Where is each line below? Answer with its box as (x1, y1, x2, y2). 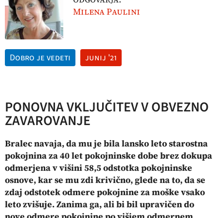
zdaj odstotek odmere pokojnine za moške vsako (5, 186, 205, 198)
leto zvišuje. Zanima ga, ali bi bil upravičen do (5, 198, 194, 210)
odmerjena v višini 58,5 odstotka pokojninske (5, 162, 192, 174)
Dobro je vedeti (10, 52, 71, 64)
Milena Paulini (73, 5, 140, 18)
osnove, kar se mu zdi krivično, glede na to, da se (5, 174, 205, 186)
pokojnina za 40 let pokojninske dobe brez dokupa (5, 149, 212, 162)
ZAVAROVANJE (5, 111, 91, 130)
